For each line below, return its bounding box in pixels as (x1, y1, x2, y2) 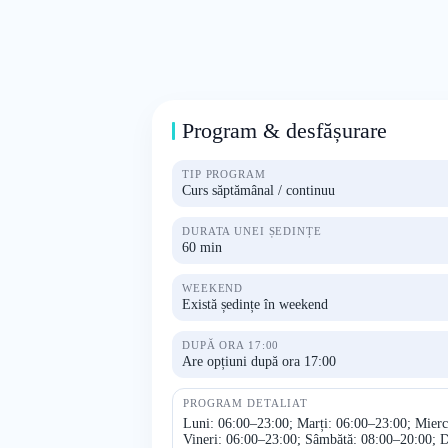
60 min (182, 240, 222, 255)
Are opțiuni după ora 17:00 (182, 354, 336, 369)
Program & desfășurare (182, 118, 387, 143)
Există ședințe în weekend (182, 297, 328, 312)
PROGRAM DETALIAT (183, 397, 309, 409)
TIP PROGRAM (182, 168, 266, 180)
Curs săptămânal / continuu (182, 183, 335, 198)
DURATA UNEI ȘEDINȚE (182, 225, 322, 237)
